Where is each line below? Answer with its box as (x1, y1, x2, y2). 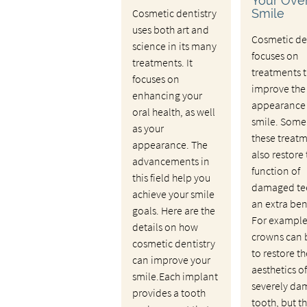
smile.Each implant (132, 269, 218, 283)
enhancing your (132, 88, 202, 102)
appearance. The (132, 137, 208, 151)
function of (251, 163, 300, 177)
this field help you (132, 170, 210, 184)
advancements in (132, 153, 210, 168)
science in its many (132, 38, 217, 53)
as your (132, 121, 164, 135)
